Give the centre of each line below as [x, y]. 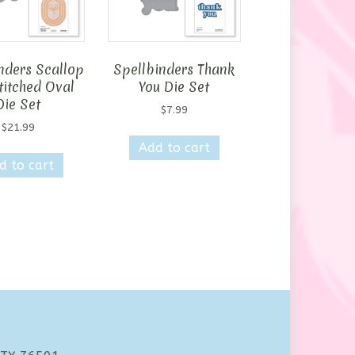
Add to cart [174, 147]
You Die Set [174, 87]
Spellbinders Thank [174, 70]
